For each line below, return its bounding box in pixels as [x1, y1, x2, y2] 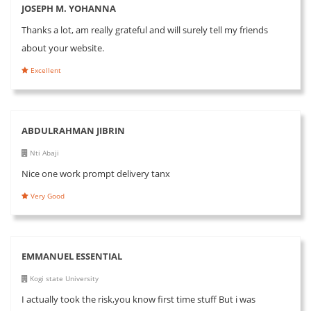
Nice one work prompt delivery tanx [22, 167, 170, 180]
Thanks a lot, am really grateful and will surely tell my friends [22, 23, 268, 36]
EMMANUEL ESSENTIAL [22, 249, 122, 262]
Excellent [28, 65, 61, 75]
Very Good [28, 190, 65, 201]
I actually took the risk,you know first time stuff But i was [22, 292, 255, 305]
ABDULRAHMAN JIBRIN [22, 124, 125, 137]
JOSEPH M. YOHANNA [22, 1, 116, 15]
